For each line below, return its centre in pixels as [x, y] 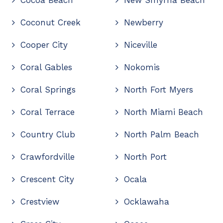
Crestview [40, 201]
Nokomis [142, 67]
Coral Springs [48, 89]
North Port [146, 157]
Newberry [144, 22]
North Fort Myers [159, 89]
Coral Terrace [47, 112]
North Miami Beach [164, 112]
